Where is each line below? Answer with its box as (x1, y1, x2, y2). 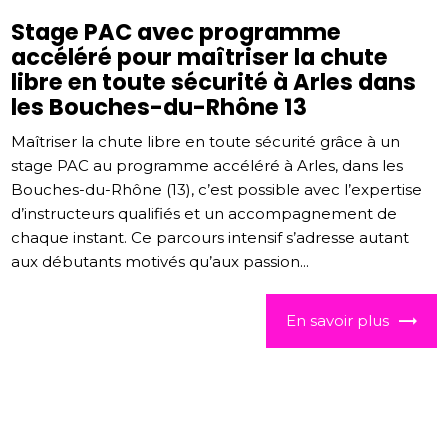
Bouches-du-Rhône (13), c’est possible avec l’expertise (11, 180, 423, 200)
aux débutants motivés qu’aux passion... (11, 252, 310, 272)
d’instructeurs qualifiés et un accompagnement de (11, 204, 398, 224)
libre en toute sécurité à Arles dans (11, 66, 417, 99)
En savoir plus (285, 311, 389, 331)
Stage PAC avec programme (11, 16, 342, 49)
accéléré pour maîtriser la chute (11, 41, 389, 74)
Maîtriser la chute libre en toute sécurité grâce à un (11, 132, 401, 152)
